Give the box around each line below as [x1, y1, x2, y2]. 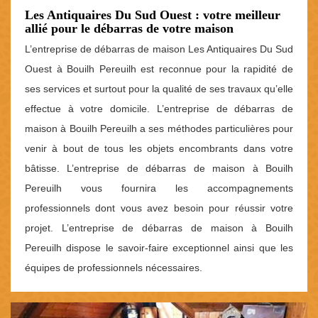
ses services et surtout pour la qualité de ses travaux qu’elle [25, 83, 293, 95]
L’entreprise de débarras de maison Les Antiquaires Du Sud [25, 43, 293, 55]
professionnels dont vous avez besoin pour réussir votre [25, 202, 293, 214]
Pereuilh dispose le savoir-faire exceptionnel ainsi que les [25, 242, 293, 254]
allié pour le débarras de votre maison [25, 21, 234, 36]
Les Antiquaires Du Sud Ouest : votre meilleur [25, 8, 280, 23]
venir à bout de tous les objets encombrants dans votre [25, 143, 293, 155]
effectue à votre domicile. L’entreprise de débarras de [25, 103, 293, 115]
